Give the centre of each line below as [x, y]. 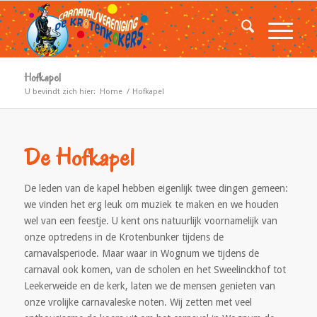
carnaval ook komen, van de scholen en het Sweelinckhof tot [155, 270]
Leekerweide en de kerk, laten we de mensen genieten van [149, 286]
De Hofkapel [79, 157]
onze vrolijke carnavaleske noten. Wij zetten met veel [138, 302]
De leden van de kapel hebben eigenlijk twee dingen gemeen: [156, 188]
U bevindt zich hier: [60, 92]
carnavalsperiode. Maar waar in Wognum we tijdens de [141, 253]
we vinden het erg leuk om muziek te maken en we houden [151, 204]
